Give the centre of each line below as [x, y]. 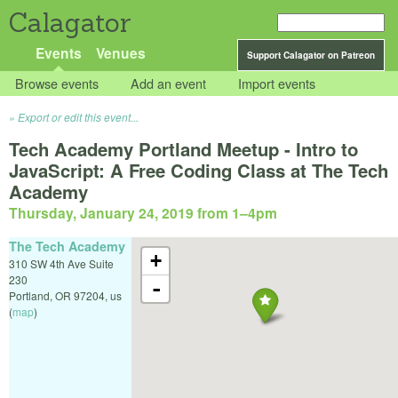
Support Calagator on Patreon [311, 55]
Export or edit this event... [78, 117]
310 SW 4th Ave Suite [61, 263]
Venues [120, 53]
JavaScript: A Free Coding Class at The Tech [199, 171]
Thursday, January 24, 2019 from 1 [124, 213]
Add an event [169, 84]
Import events [277, 84]
